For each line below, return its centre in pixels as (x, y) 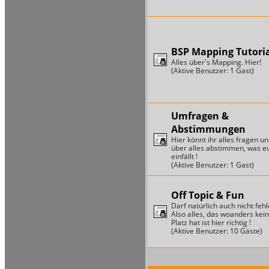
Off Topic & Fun (207, 195)
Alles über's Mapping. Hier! (216, 62)
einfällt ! (184, 157)
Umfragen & (200, 116)
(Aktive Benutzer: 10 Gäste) (216, 231)
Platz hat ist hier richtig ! (211, 222)
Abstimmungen (208, 129)
